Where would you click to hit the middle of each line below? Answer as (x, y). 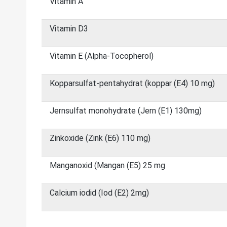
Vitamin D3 (69, 29)
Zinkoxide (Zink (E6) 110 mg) (100, 138)
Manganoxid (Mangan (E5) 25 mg (107, 165)
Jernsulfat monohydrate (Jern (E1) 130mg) (126, 111)
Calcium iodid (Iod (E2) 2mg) (99, 193)
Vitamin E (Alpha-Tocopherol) (102, 56)
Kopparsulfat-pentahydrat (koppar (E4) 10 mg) (132, 83)
